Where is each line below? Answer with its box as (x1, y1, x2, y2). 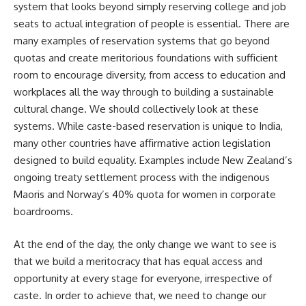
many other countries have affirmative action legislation (14, 137, 270, 150)
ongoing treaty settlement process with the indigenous (14, 171, 270, 184)
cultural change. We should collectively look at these (14, 102, 259, 115)
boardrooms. (14, 205, 73, 218)
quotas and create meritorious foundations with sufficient (14, 51, 278, 64)
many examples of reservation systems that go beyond (14, 34, 270, 47)
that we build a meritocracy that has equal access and (14, 254, 262, 268)
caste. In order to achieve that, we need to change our (14, 288, 266, 302)
